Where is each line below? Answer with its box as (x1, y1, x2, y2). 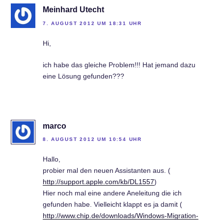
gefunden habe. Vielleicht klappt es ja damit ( (43, 200, 182, 209)
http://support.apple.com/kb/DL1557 (43, 178, 154, 186)
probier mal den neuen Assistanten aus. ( (43, 166, 170, 175)
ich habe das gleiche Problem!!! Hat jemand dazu (43, 60, 195, 69)
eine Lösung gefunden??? (43, 72, 124, 80)
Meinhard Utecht (43, 5, 104, 14)
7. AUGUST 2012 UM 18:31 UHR (43, 20, 142, 26)
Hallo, (43, 155, 60, 164)
